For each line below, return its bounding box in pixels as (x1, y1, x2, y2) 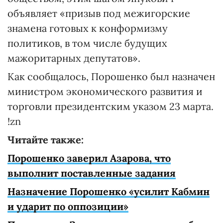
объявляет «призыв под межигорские (7, 7, 190, 19)
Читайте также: (7, 133, 84, 146)
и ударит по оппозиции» (7, 200, 128, 213)
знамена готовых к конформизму (7, 22, 168, 34)
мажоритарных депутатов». (7, 52, 140, 64)
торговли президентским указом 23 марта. (7, 100, 214, 112)
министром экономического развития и (7, 85, 203, 98)
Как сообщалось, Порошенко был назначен (7, 70, 215, 83)
